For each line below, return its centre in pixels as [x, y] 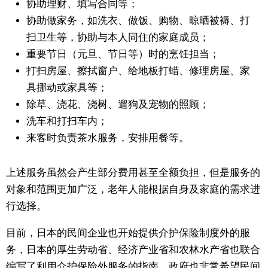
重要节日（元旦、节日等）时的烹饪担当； [123, 54]
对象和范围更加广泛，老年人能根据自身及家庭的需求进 [133, 190]
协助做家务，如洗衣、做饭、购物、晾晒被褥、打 [138, 21]
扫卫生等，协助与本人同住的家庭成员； [118, 38]
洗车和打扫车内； [67, 121]
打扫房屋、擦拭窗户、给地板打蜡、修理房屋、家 [138, 71]
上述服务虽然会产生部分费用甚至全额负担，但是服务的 [133, 173]
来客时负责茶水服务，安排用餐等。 [108, 138]
